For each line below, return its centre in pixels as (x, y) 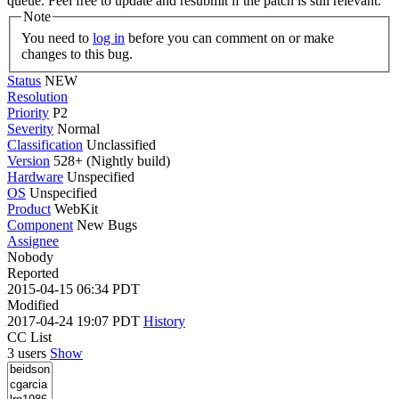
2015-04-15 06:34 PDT (73, 289)
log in (109, 37)
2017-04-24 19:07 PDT (75, 321)
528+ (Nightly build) (110, 160)
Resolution (37, 96)
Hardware (35, 176)
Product (29, 208)
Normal (78, 128)
